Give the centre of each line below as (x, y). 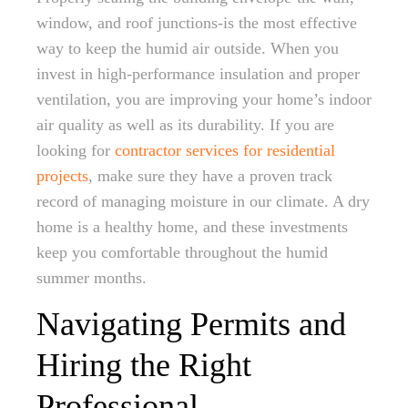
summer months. (92, 278)
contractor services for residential (225, 150)
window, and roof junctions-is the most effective (197, 23)
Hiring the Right (144, 365)
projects (62, 176)
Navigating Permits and (191, 324)
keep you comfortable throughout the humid (182, 252)
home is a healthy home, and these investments (192, 227)
